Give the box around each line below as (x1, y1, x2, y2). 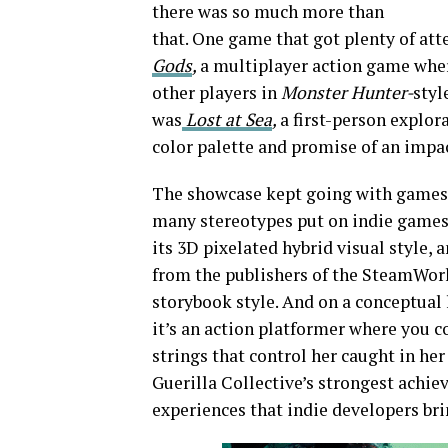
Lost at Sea (186, 108, 272, 131)
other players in (152, 81, 281, 104)
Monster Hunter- (281, 81, 413, 104)
